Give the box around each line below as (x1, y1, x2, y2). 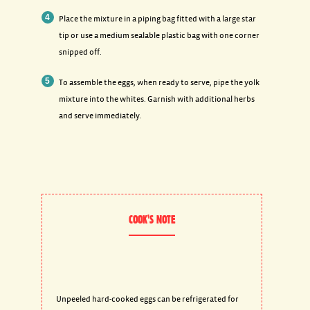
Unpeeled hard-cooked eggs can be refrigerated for (55, 295, 239, 304)
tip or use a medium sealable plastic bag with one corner (58, 31, 259, 40)
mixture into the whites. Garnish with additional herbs (58, 95, 255, 104)
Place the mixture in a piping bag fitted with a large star (58, 15, 256, 24)
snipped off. (58, 48, 102, 57)
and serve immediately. (58, 111, 142, 120)
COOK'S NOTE (129, 212, 176, 226)
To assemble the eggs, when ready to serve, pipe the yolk (58, 78, 259, 87)
